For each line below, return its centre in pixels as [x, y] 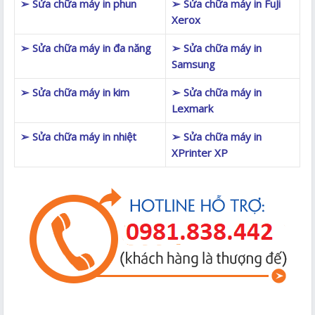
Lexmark [193, 108]
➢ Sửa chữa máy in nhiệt [79, 136]
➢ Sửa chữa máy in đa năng [86, 47]
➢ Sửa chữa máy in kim [75, 92]
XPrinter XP [200, 152]
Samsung [194, 64]
